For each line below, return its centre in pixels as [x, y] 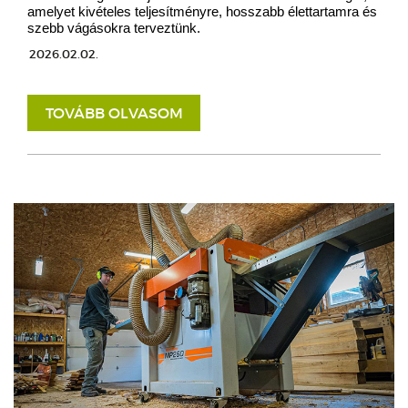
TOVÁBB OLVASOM [114, 113]
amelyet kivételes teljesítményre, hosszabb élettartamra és [202, 12]
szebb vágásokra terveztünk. [114, 28]
